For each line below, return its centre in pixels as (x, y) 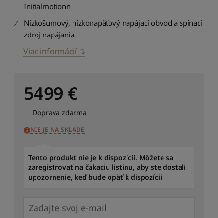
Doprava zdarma (59, 112)
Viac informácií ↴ (54, 51)
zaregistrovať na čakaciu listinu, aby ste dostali (107, 167)
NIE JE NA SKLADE (57, 129)
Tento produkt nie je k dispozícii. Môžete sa (101, 158)
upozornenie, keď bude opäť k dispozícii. (96, 177)
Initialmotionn (47, 6)
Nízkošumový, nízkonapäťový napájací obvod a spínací (113, 23)
